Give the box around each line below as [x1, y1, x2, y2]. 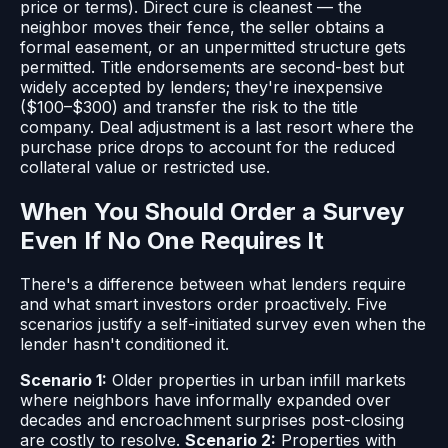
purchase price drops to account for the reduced [20, 136, 395, 157]
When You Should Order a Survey [20, 196, 404, 226]
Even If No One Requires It [20, 225, 324, 255]
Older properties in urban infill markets [107, 370, 406, 391]
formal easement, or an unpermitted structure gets [20, 36, 406, 57]
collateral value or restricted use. [20, 156, 270, 177]
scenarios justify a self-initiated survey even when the [20, 314, 426, 335]
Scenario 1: [20, 370, 107, 391]
